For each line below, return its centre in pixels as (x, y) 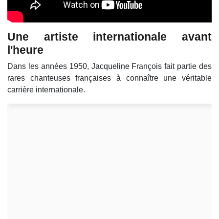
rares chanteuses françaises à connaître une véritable (109, 78)
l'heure (25, 50)
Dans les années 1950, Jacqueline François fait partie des (109, 66)
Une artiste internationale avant (109, 37)
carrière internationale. (46, 90)
